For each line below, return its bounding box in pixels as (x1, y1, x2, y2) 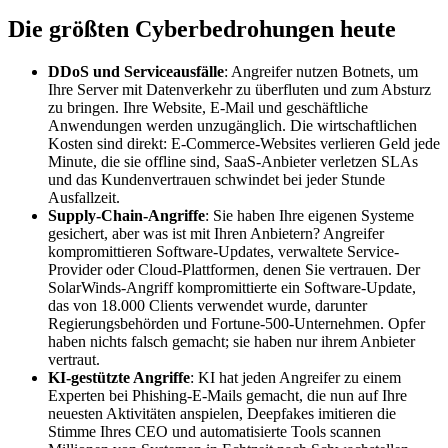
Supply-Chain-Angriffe (48, 207, 205, 225)
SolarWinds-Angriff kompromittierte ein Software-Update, (48, 279, 416, 297)
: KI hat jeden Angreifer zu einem (190, 369, 401, 387)
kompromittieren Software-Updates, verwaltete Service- (48, 243, 399, 261)
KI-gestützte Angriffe (48, 369, 190, 387)
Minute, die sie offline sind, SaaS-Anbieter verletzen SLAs (48, 153, 418, 171)
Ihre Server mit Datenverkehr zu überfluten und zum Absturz (48, 81, 431, 99)
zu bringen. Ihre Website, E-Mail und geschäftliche (48, 99, 368, 117)
